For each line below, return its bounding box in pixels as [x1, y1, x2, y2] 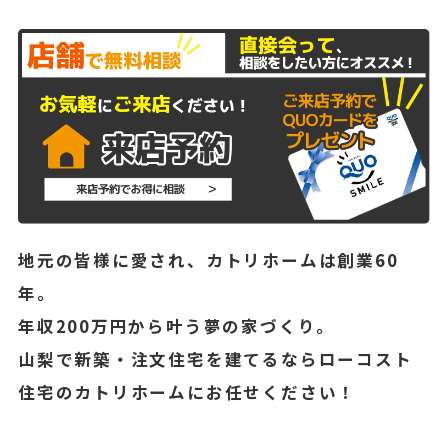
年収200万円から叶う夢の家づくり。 [17, 313, 336, 338]
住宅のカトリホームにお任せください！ [17, 379, 357, 404]
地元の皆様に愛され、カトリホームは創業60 [17, 247, 399, 272]
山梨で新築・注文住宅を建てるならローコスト [17, 346, 413, 371]
